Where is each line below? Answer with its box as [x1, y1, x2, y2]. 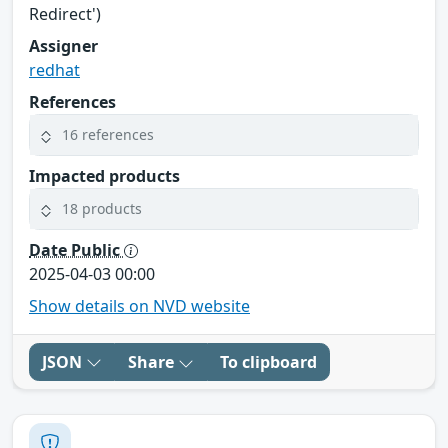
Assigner [29, 34, 98, 57]
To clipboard [220, 350, 317, 373]
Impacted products [29, 164, 180, 187]
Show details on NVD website [29, 294, 250, 317]
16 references [62, 125, 154, 145]
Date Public [29, 238, 124, 261]
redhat [29, 58, 80, 81]
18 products [62, 199, 142, 219]
